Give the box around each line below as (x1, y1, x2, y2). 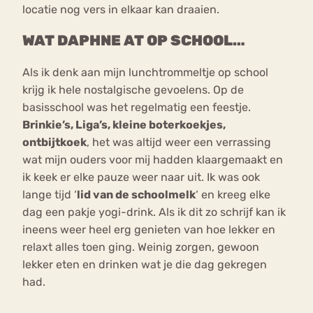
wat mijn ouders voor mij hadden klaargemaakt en (22, 152, 283, 166)
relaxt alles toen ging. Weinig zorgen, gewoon (22, 240, 259, 254)
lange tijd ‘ (22, 187, 77, 201)
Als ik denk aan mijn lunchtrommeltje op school (22, 65, 268, 79)
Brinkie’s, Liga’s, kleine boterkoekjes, (22, 117, 226, 131)
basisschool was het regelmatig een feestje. (22, 100, 251, 114)
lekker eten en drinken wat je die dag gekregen (22, 257, 267, 271)
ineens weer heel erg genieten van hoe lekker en (22, 222, 275, 236)
